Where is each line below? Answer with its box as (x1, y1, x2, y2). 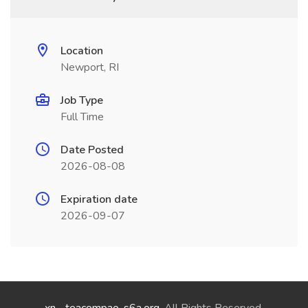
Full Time (60, 109, 104, 124)
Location (60, 43, 103, 58)
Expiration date (60, 192, 137, 207)
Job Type (60, 93, 103, 108)
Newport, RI (60, 60, 119, 75)
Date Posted (60, 142, 124, 157)
